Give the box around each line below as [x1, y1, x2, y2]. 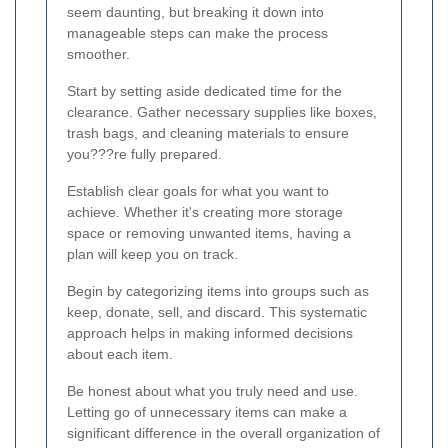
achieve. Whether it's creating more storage [67, 204, 343, 221]
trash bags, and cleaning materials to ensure [67, 125, 349, 142]
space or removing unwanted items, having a [67, 225, 351, 242]
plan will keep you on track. [67, 246, 238, 263]
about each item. [67, 346, 173, 363]
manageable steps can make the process [67, 25, 328, 42]
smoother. [67, 46, 130, 63]
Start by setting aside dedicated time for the [67, 83, 342, 100]
